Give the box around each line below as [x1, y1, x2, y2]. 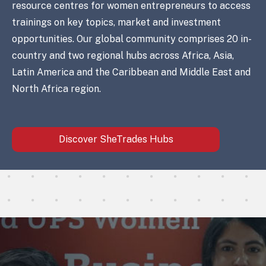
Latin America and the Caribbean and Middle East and [12, 66, 251, 78]
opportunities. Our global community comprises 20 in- [12, 33, 252, 45]
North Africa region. [12, 83, 101, 94]
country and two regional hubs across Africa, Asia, [12, 50, 234, 61]
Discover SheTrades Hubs [58, 134, 173, 145]
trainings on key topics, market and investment [12, 17, 221, 28]
